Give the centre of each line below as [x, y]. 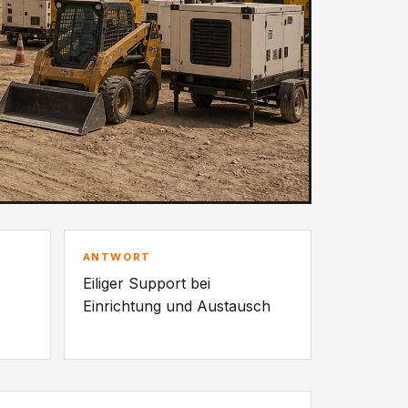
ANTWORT [117, 257]
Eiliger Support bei [146, 284]
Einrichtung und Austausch [176, 306]
